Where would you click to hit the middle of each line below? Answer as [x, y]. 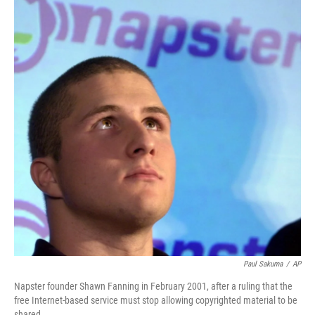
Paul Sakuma [263, 264]
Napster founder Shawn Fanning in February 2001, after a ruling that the [153, 286]
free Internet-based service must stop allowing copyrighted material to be [156, 300]
